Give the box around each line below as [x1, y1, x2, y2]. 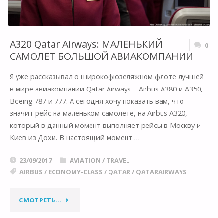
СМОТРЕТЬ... [19, 195, 62, 204]
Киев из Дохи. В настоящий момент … [9, 132, 140, 142]
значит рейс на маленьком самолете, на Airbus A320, [9, 108, 187, 118]
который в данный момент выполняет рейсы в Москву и [9, 120, 201, 130]
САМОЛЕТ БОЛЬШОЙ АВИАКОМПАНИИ [9, 50, 193, 63]
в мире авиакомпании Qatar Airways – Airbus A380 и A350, [9, 84, 203, 93]
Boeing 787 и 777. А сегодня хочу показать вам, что [9, 96, 184, 106]
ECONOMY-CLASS [48, 167, 103, 177]
